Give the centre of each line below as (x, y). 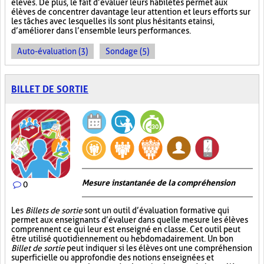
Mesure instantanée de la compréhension (159, 183)
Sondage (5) (127, 51)
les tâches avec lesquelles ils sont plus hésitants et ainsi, (113, 21)
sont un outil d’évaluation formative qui (156, 210)
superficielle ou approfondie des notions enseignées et (113, 258)
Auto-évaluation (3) (52, 51)
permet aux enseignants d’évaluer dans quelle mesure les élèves (130, 220)
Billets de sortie (54, 210)
